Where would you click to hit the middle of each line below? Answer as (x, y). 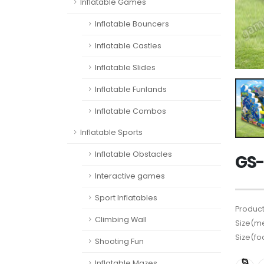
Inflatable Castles (128, 46)
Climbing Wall (121, 220)
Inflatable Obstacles (133, 154)
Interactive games (130, 176)
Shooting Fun (119, 241)
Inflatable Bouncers (132, 24)
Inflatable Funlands (131, 89)
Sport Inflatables (126, 198)
